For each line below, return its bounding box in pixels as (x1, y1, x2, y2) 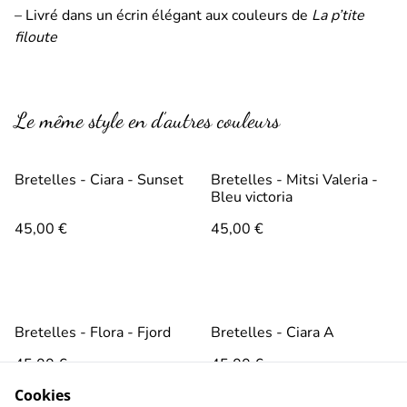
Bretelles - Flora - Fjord (15, 323, 171, 343)
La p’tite (312, 5, 364, 26)
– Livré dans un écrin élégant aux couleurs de (15, 5, 312, 26)
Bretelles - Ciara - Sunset (15, 170, 184, 191)
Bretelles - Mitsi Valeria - (211, 170, 378, 191)
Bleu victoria (211, 187, 293, 208)
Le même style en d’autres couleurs (15, 107, 280, 134)
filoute (15, 27, 57, 48)
